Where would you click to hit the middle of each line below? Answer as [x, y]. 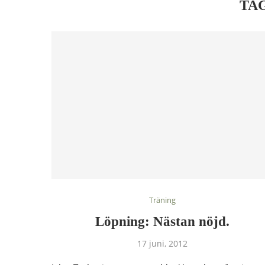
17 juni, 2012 [162, 244]
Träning [162, 200]
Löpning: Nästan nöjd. [162, 222]
